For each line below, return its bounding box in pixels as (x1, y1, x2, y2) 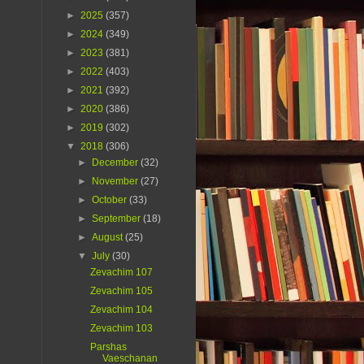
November (92, 175, 141, 188)
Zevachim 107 (89, 266, 153, 279)
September (92, 213, 144, 225)
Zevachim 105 (89, 285, 153, 297)
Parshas (89, 341, 127, 353)
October (92, 194, 130, 206)
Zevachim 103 (89, 323, 153, 335)
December (92, 157, 141, 169)
